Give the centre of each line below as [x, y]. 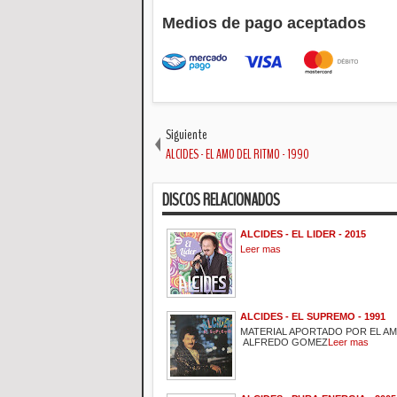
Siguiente [187, 134]
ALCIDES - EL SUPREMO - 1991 [313, 316]
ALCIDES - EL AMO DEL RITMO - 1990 [237, 154]
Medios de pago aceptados [264, 23]
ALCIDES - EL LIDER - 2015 [303, 234]
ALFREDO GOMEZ [284, 342]
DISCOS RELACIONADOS [221, 199]
